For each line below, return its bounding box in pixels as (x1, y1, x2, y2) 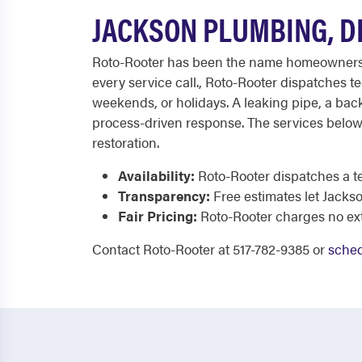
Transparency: (118, 186, 210, 205)
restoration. (92, 133, 159, 152)
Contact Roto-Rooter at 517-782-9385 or (92, 239, 328, 259)
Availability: (118, 166, 195, 185)
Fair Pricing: (118, 206, 197, 225)
